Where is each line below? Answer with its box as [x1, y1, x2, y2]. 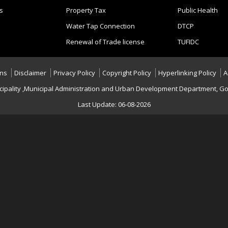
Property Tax [66, 6, 106, 15]
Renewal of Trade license [66, 37, 145, 46]
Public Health [177, 6, 218, 15]
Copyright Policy [102, 68, 151, 77]
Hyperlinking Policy [158, 68, 216, 77]
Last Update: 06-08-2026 [77, 100, 151, 109]
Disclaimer [14, 68, 46, 77]
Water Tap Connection [66, 21, 135, 31]
